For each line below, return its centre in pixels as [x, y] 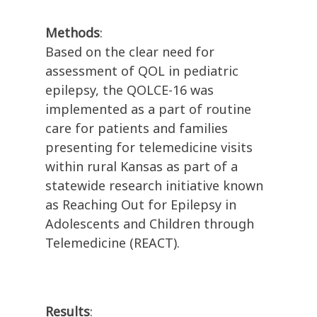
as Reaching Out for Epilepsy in [141, 205]
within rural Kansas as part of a [142, 167]
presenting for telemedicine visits [149, 148]
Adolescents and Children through [150, 224]
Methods [73, 33]
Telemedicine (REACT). [113, 243]
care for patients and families [137, 128]
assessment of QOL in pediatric [142, 71]
